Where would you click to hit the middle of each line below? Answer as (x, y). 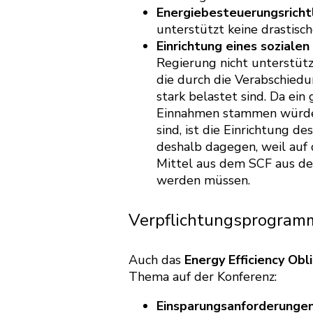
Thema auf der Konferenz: (203, 276)
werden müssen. (203, 180)
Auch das (156, 260)
